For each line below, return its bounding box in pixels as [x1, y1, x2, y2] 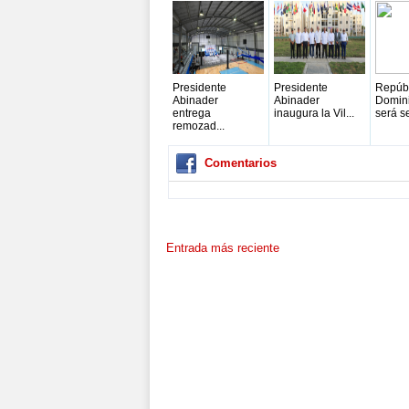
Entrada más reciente [166, 241, 279, 255]
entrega [173, 107, 211, 120]
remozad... [173, 120, 225, 132]
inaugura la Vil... [274, 107, 354, 120]
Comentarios [204, 156, 277, 170]
